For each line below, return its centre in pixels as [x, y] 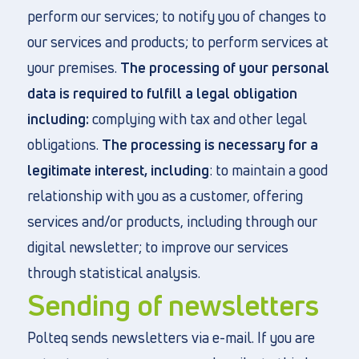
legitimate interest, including [118, 170]
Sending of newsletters [173, 305]
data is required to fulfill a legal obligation [162, 93]
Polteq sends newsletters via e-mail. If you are [171, 337]
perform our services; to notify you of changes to [176, 16]
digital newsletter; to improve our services [157, 247]
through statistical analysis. [113, 272]
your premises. [73, 67]
